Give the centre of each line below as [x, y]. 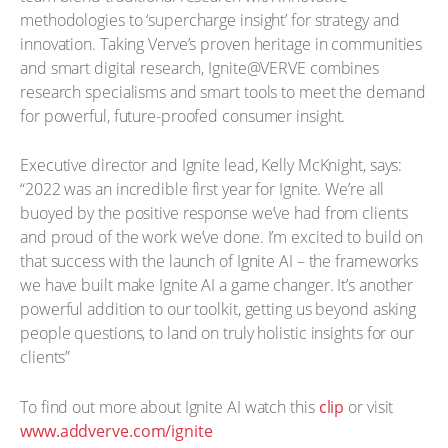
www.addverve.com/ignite [116, 430]
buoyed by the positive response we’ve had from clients [214, 213]
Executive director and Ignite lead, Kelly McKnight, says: [211, 165]
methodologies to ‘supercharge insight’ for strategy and [210, 19]
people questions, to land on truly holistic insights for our [217, 333]
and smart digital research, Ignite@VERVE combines [200, 67]
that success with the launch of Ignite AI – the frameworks [219, 261]
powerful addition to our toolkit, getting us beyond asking [218, 309]
